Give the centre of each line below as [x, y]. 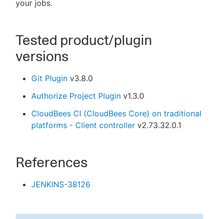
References [52, 163]
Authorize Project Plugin [76, 96]
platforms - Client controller [83, 125]
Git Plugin [49, 78]
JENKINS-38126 [61, 185]
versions [42, 56]
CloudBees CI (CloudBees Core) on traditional [116, 114]
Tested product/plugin [84, 40]
